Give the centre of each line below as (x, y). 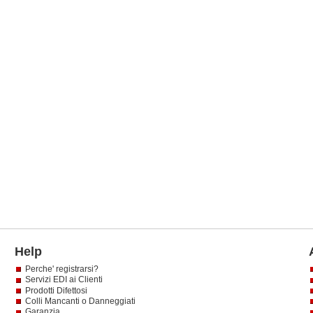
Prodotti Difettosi (56, 290)
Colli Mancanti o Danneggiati (80, 301)
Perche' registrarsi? (61, 269)
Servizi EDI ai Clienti (64, 280)
